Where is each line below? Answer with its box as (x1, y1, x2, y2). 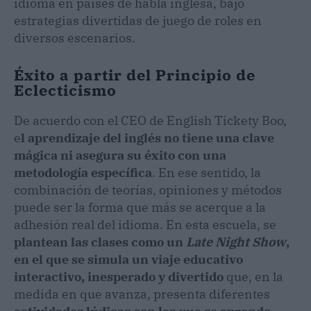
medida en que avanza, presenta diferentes (14, 285, 270, 302)
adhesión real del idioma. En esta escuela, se (14, 216, 276, 233)
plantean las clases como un (14, 233, 186, 250)
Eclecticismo (14, 79, 117, 100)
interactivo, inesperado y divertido (14, 268, 226, 285)
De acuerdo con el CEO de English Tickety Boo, (14, 112, 287, 128)
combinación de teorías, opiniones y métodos (14, 181, 282, 198)
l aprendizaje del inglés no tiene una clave (21, 129, 274, 146)
